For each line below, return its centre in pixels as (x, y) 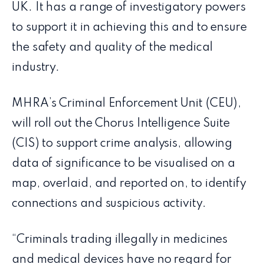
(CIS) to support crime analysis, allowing (122, 143)
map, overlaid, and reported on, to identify (129, 184)
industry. (36, 67)
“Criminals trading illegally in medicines (120, 240)
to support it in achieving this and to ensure (129, 27)
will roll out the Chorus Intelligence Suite (121, 123)
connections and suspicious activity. (109, 204)
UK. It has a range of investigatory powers (129, 7)
